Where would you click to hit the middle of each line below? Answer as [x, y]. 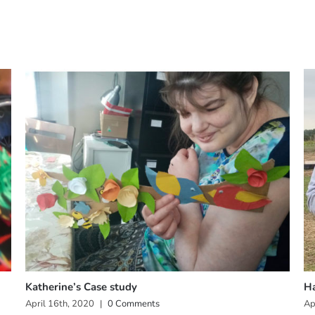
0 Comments [133, 304]
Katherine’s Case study [81, 287]
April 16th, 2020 [59, 304]
